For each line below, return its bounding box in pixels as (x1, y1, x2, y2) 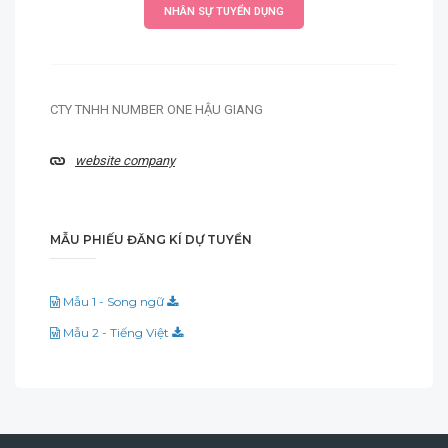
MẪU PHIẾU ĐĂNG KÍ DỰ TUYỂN (50, 232, 252, 247)
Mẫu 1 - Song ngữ (60, 294, 167, 309)
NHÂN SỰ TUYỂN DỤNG (164, 5, 284, 18)
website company (75, 153, 175, 168)
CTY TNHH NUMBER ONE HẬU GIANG (50, 102, 263, 117)
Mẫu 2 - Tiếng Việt (60, 325, 172, 340)
